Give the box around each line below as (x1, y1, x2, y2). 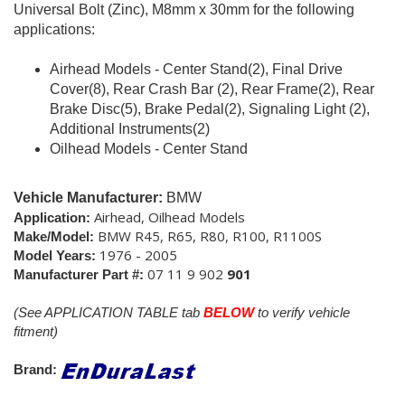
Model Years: (14, 248, 96, 264)
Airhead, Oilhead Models (94, 208, 245, 227)
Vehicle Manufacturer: (14, 190, 166, 206)
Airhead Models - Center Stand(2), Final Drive (50, 61, 343, 77)
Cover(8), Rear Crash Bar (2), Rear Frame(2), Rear (50, 80, 374, 97)
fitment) (14, 324, 58, 340)
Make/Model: (14, 229, 94, 245)
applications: (14, 21, 95, 37)
